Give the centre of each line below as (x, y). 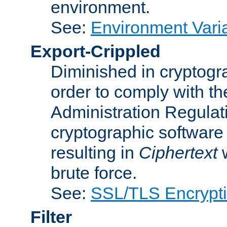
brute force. (94, 173)
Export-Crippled (96, 51)
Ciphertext (178, 152)
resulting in (95, 152)
